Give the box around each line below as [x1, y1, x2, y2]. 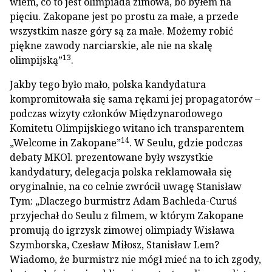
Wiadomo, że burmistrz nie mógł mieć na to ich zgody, [10, 253, 261, 266]
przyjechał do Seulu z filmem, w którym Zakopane [10, 209, 243, 222]
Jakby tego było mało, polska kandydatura [10, 78, 206, 91]
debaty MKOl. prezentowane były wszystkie [10, 151, 213, 164]
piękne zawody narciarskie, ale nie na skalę [10, 39, 212, 52]
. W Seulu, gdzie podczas [129, 136, 243, 149]
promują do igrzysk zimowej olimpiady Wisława [10, 223, 234, 237]
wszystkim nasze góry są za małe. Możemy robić [10, 24, 233, 38]
